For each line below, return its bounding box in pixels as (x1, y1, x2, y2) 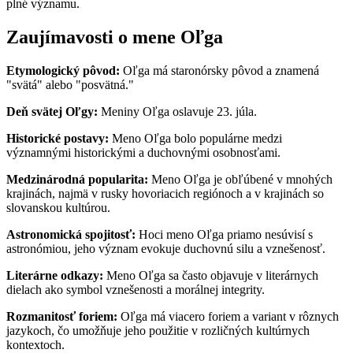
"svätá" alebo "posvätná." (6, 78, 134, 91)
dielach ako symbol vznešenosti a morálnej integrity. (6, 283, 265, 296)
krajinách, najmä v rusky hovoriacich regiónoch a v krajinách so (6, 187, 324, 200)
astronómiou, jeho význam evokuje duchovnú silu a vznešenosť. (6, 242, 325, 255)
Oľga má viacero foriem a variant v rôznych (117, 310, 339, 323)
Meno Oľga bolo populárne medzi (109, 132, 282, 145)
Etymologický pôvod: (6, 64, 120, 77)
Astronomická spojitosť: (6, 228, 136, 241)
